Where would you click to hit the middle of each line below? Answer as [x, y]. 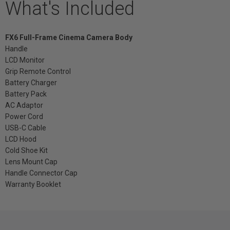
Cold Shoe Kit [26, 150]
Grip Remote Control [38, 71]
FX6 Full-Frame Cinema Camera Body [69, 37]
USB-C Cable [26, 128]
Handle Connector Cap [41, 173]
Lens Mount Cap [31, 161]
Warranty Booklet [33, 184]
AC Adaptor [24, 105]
